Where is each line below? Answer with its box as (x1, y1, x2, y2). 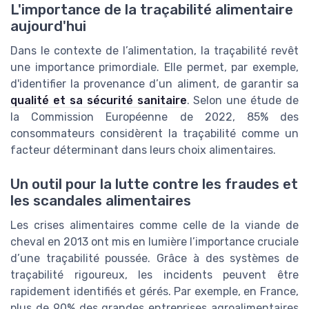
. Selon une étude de (186, 94, 299, 108)
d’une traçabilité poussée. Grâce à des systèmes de (10, 251, 299, 265)
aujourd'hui (10, 18, 86, 35)
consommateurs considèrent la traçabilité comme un (10, 127, 299, 141)
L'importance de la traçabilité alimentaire (10, 1, 293, 19)
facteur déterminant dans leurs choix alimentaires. (10, 143, 276, 157)
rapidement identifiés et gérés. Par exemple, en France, (10, 284, 299, 298)
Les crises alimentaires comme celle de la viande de (10, 218, 299, 232)
